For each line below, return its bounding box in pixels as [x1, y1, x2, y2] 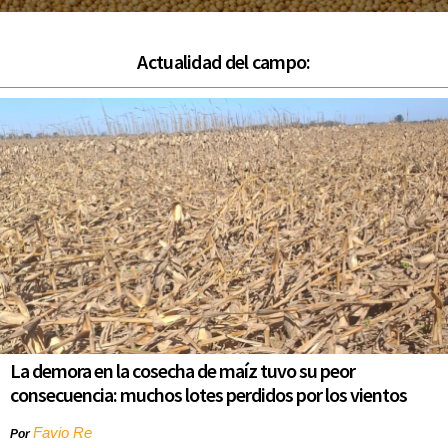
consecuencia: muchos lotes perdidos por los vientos [10, 381, 407, 407]
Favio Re [33, 423, 92, 441]
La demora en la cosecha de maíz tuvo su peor [10, 357, 355, 383]
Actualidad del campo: [137, 48, 311, 74]
